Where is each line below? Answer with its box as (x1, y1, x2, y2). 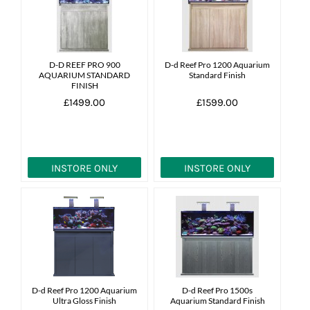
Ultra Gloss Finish (53, 295, 117, 306)
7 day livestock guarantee (17, 51, 145, 64)
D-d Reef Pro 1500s (182, 284, 253, 295)
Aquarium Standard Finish (170, 295, 265, 306)
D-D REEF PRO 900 (48, 59, 120, 70)
